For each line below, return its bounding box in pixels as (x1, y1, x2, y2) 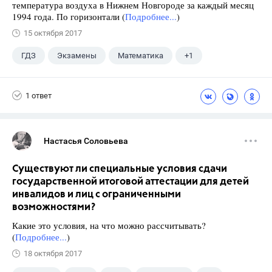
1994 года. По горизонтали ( (12, 10, 125, 22)
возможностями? (12, 202, 95, 212)
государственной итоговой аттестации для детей (12, 177, 249, 187)
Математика (118, 51, 163, 60)
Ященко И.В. (21, 75, 66, 84)
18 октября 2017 (24, 249, 82, 258)
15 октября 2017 (24, 29, 82, 38)
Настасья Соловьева (44, 136, 128, 146)
